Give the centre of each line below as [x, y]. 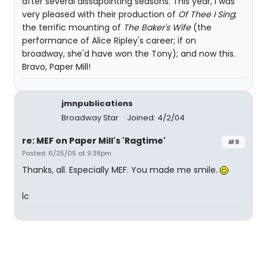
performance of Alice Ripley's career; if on [109, 41]
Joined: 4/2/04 [156, 118]
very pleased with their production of [100, 14]
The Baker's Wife [157, 27]
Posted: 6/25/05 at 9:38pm [67, 153]
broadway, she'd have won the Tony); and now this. [129, 54]
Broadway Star [91, 118]
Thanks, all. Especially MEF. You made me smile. [121, 170]
